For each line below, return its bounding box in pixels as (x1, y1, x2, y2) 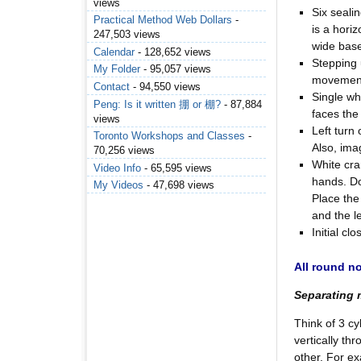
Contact (93, 81, 130, 93)
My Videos (93, 179, 143, 192)
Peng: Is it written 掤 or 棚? (93, 98, 221, 110)
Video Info (93, 161, 141, 174)
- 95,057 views (140, 63, 211, 76)
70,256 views (93, 144, 155, 157)
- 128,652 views (135, 45, 211, 58)
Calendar (93, 45, 135, 58)
